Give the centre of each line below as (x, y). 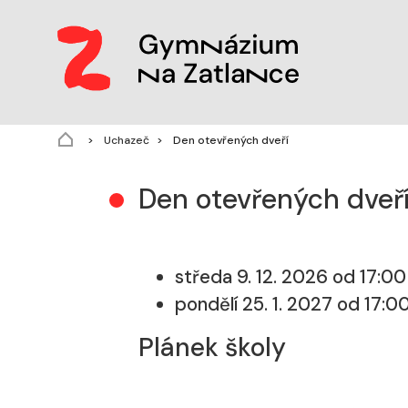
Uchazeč (125, 140)
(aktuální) (312, 139)
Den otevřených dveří (229, 140)
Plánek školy (212, 347)
